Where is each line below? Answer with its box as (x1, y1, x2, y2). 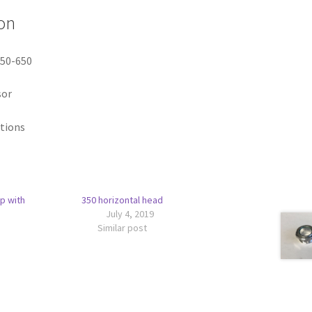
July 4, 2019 (106, 208, 155, 221)
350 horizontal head (81, 194, 163, 207)
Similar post (97, 221, 147, 235)
